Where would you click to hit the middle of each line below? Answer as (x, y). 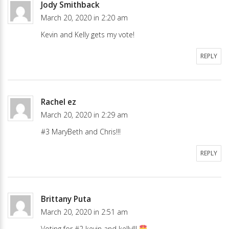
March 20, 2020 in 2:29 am (84, 114)
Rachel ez (59, 102)
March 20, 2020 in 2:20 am (84, 17)
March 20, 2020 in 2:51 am (84, 212)
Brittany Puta (66, 199)
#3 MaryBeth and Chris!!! (81, 131)
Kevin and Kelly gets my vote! (88, 34)
